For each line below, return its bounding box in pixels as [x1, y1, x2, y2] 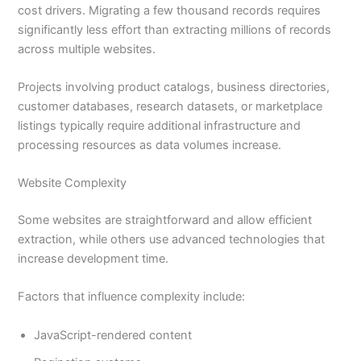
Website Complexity [18, 176, 127, 191]
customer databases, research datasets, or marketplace [18, 98, 323, 114]
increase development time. [18, 251, 169, 267]
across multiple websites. [18, 41, 156, 56]
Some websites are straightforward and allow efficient [18, 213, 313, 228]
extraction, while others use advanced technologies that [18, 232, 326, 247]
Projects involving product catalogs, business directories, [18, 79, 330, 94]
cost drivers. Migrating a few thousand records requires [18, 2, 322, 18]
